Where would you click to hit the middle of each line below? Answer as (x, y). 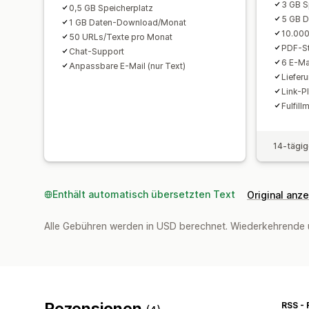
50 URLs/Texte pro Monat (121, 37)
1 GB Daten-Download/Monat (128, 22)
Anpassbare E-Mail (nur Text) (127, 66)
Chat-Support (97, 51)
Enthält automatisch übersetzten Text (144, 194)
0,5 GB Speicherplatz (111, 8)
